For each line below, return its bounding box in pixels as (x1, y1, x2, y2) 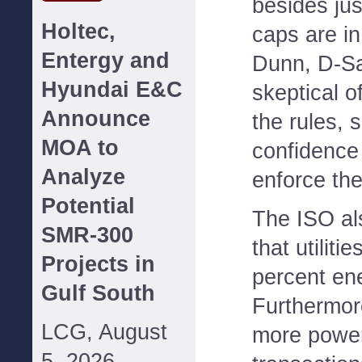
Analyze (41, 165, 125, 189)
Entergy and (41, 48, 170, 73)
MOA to (41, 136, 119, 160)
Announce (41, 107, 150, 131)
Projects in (41, 252, 155, 276)
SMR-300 (41, 223, 133, 247)
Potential (41, 194, 135, 218)
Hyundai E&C (41, 78, 183, 102)
